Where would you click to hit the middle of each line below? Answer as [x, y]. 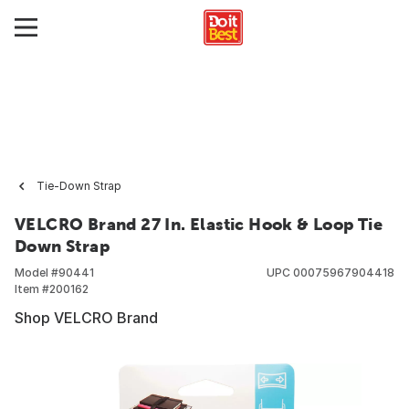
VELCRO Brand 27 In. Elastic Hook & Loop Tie [199, 224]
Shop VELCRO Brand [86, 318]
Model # [37, 273]
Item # [32, 289]
